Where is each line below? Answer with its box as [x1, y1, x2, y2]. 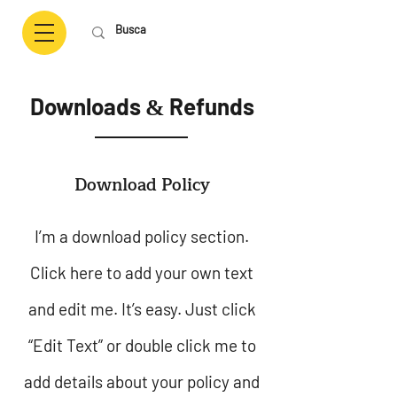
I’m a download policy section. [35, 226, 249, 246]
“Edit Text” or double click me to [27, 335, 256, 355]
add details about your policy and [24, 371, 260, 392]
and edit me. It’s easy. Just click [27, 299, 256, 319]
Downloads [29, 92, 145, 120]
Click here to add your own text [30, 262, 253, 283]
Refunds [164, 92, 254, 120]
